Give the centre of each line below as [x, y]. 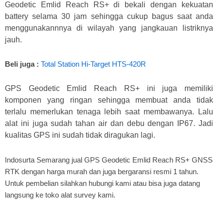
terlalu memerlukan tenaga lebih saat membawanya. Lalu [109, 112]
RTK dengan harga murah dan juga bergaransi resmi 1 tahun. [102, 171]
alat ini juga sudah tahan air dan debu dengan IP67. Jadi [109, 124]
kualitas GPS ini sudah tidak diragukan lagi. [80, 135]
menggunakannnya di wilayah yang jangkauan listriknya [109, 28]
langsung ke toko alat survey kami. [60, 195]
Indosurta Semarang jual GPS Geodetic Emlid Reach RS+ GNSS [109, 160]
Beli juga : [22, 64]
